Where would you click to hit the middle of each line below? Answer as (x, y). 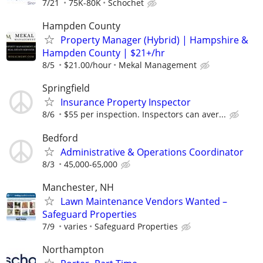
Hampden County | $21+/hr (104, 53)
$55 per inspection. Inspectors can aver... (145, 114)
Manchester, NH (78, 187)
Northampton (73, 249)
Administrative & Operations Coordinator (152, 152)
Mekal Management (158, 65)
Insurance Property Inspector (126, 102)
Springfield (66, 88)
